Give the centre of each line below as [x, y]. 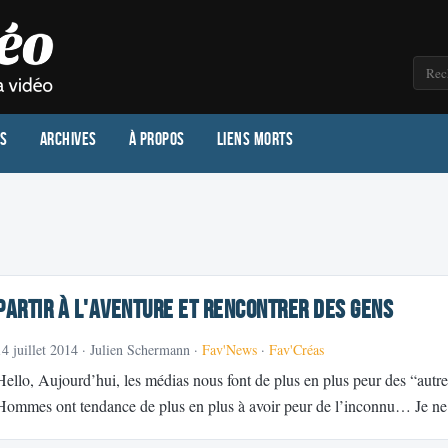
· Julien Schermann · [140, 350]
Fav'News [229, 350]
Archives [68, 139]
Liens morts [254, 139]
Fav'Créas [296, 350]
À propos [156, 139]
